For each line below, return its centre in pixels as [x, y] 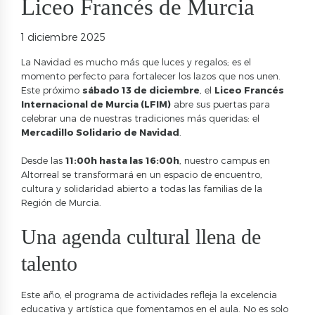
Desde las [43, 160]
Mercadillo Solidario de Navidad [100, 132]
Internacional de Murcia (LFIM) [96, 104]
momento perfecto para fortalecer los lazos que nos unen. [151, 76]
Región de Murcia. [61, 202]
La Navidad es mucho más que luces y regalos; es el [136, 62]
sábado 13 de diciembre [141, 90]
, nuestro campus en [225, 160]
